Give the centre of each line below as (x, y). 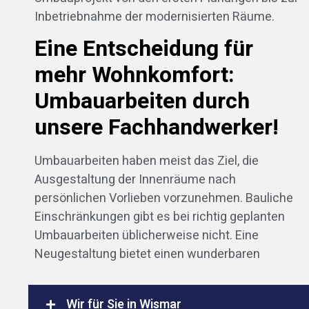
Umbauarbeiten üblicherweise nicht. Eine (147, 236)
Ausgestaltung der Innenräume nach (135, 180)
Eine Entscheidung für (144, 49)
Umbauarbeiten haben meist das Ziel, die (147, 161)
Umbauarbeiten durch (142, 101)
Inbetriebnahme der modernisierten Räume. (154, 17)
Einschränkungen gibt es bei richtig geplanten (160, 217)
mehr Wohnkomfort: (134, 75)
